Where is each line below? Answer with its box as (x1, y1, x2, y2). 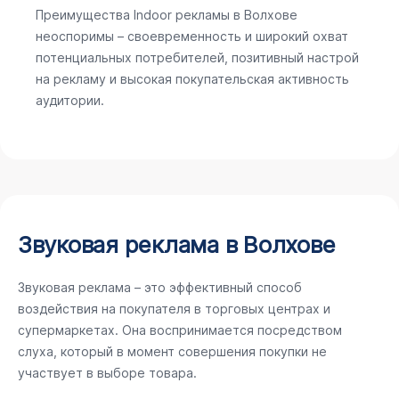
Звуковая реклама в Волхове (18, 231, 336, 258)
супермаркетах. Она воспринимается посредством (18, 322, 342, 338)
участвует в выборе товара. (18, 365, 197, 380)
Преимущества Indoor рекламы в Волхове (36, 7, 297, 22)
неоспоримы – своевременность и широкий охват (36, 28, 348, 44)
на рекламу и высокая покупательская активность (36, 71, 349, 86)
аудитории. (36, 93, 104, 108)
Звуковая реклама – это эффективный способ (18, 280, 302, 295)
